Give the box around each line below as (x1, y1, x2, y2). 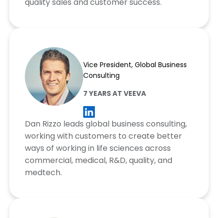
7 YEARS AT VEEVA (83, 88, 146, 98)
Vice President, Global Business (83, 59, 187, 70)
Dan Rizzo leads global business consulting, (24, 118, 187, 129)
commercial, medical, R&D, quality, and (24, 154, 172, 166)
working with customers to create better (24, 130, 182, 142)
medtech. (24, 166, 62, 178)
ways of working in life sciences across (24, 142, 171, 154)
